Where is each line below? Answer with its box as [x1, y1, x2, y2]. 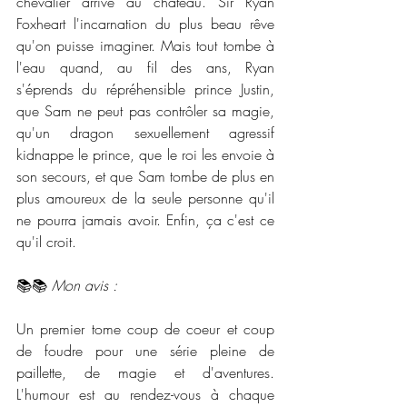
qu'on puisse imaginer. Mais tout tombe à [16, 35, 274, 55]
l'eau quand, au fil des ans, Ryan [16, 56, 274, 77]
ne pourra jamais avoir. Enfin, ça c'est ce [16, 209, 274, 230]
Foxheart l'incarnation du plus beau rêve [16, 13, 274, 34]
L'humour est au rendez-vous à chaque [16, 383, 274, 404]
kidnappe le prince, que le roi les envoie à [16, 144, 274, 164]
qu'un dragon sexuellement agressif [16, 122, 274, 143]
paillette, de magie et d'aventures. [16, 362, 274, 382]
